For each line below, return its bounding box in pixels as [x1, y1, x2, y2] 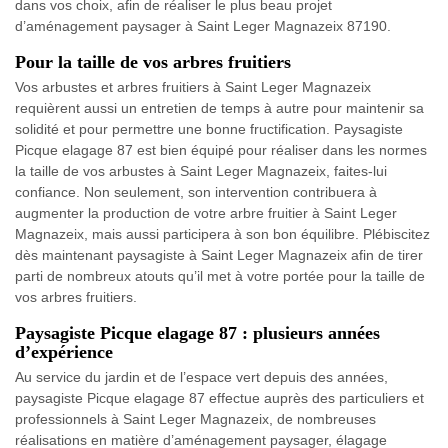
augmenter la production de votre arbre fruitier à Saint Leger [15, 204, 397, 221]
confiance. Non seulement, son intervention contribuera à [15, 183, 377, 200]
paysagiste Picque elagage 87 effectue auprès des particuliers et [15, 389, 424, 406]
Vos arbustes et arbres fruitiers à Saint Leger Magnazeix [15, 78, 371, 95]
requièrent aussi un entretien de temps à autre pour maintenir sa [15, 99, 424, 116]
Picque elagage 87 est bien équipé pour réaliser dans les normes [15, 141, 427, 158]
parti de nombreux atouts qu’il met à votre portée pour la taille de [15, 267, 425, 284]
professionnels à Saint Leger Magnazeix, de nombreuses [15, 410, 376, 427]
